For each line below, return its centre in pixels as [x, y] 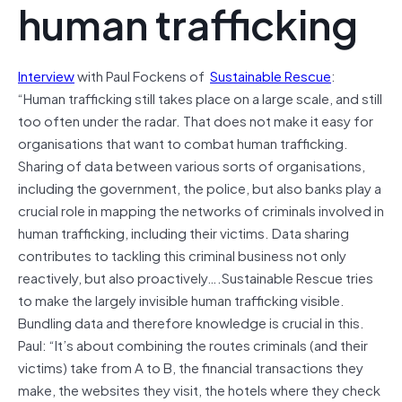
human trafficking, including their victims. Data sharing [184, 232]
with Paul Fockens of [142, 75]
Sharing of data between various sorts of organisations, [192, 165]
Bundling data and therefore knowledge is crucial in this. [191, 322]
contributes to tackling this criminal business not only [182, 254]
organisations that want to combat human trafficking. [183, 142]
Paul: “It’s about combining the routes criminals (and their [193, 344]
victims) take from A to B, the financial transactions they [191, 367]
